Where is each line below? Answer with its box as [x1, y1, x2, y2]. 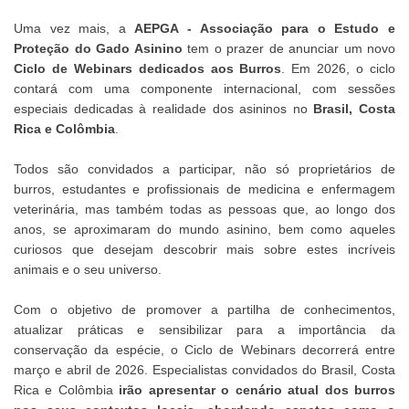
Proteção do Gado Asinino [14, 41, 183, 56]
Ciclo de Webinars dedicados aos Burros [14, 61, 282, 76]
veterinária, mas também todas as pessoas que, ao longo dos [14, 202, 395, 216]
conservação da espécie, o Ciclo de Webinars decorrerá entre [14, 342, 395, 357]
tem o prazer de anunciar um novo [182, 41, 395, 56]
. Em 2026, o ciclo [281, 61, 396, 76]
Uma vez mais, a [14, 21, 135, 36]
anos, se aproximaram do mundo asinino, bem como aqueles [14, 222, 395, 236]
